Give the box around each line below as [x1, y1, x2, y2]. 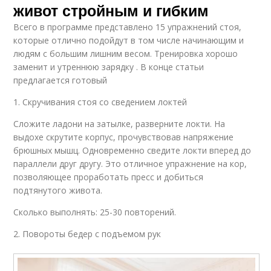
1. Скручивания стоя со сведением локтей [13, 96, 188, 108]
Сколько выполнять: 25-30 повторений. [13, 206, 177, 218]
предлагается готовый [13, 74, 108, 87]
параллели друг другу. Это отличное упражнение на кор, [13, 158, 247, 170]
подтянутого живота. [13, 184, 103, 197]
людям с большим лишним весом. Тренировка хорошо [13, 48, 238, 60]
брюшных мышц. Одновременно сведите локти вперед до [13, 145, 252, 157]
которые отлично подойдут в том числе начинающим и [13, 34, 244, 47]
